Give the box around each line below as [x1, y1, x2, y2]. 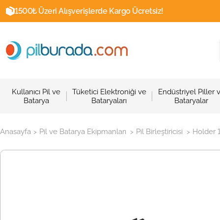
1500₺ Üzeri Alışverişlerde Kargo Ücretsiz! [15, 6, 164, 16]
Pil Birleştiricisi [136, 127, 183, 136]
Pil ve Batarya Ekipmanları [39, 127, 126, 136]
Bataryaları [91, 96, 127, 105]
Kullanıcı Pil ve [12, 87, 61, 96]
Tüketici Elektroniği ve [72, 87, 146, 96]
